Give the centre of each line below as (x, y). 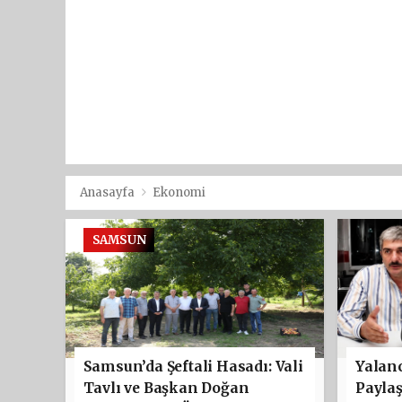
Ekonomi (179, 192)
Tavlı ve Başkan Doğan (166, 388)
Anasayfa (108, 192)
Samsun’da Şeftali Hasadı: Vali (193, 366)
